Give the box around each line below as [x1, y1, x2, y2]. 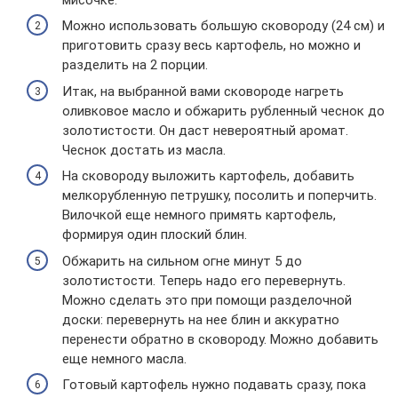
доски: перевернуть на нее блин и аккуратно [62, 311, 339, 328]
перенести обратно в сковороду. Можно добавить [62, 330, 378, 347]
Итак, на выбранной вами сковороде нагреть [62, 83, 344, 99]
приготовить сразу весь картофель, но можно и [62, 37, 361, 53]
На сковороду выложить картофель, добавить [62, 168, 354, 184]
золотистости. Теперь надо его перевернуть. [62, 272, 346, 289]
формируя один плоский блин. [62, 227, 247, 243]
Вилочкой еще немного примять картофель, [62, 207, 336, 223]
